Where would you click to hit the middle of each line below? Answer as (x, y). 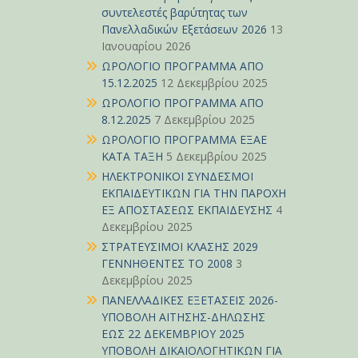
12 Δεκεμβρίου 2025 (214, 83)
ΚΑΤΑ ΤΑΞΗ (132, 156)
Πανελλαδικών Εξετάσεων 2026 (184, 29)
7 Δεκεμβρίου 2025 (205, 119)
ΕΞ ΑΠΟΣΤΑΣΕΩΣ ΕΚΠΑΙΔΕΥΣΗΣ (187, 210)
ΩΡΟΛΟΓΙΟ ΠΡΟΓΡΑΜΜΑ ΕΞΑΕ (184, 139)
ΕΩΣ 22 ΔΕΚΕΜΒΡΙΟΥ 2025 (173, 334)
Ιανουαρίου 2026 (146, 46)
